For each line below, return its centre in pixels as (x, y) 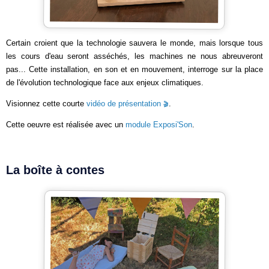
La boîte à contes (55, 170)
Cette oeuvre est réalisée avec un (66, 125)
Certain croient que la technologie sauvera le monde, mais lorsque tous (134, 43)
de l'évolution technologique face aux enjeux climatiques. (105, 83)
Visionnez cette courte (46, 104)
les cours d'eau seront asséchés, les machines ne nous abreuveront (134, 56)
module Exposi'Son (159, 125)
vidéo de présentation (124, 104)
